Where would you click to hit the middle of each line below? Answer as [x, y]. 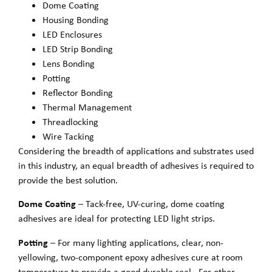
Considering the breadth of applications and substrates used [136, 151]
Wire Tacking [68, 136]
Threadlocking [70, 121]
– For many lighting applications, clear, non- [136, 242]
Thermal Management [87, 107]
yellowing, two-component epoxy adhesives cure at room [131, 257]
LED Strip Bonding [78, 49]
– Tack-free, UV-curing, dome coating [150, 204]
